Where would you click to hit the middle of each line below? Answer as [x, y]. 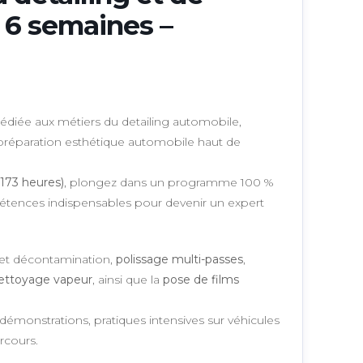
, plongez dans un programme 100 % [169, 182]
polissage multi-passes [179, 259]
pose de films [201, 280]
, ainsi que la [127, 280]
